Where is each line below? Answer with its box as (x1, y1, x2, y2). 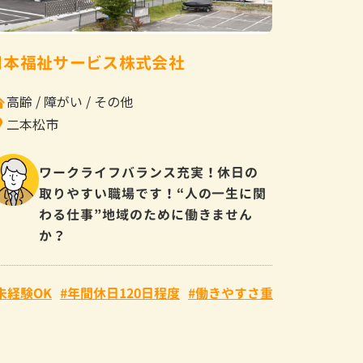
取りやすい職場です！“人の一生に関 (39, 184, 267, 203)
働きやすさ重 (195, 284, 273, 303)
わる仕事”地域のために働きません (39, 205, 254, 224)
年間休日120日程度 (67, 284, 180, 303)
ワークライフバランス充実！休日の (39, 163, 259, 181)
